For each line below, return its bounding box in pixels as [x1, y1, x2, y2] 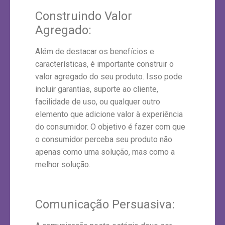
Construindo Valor [35, 9, 132, 23]
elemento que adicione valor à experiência [35, 109, 183, 119]
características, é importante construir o [35, 59, 174, 69]
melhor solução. [35, 159, 90, 169]
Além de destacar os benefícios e [35, 46, 154, 56]
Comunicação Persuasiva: [35, 197, 175, 212]
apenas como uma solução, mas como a [35, 147, 175, 157]
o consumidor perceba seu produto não [35, 134, 172, 144]
